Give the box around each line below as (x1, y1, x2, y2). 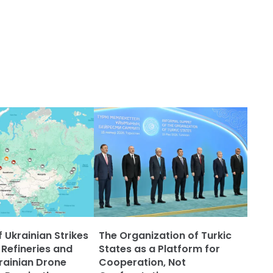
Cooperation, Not (99, 255, 186, 269)
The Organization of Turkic (99, 229, 232, 243)
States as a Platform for (99, 242, 220, 256)
